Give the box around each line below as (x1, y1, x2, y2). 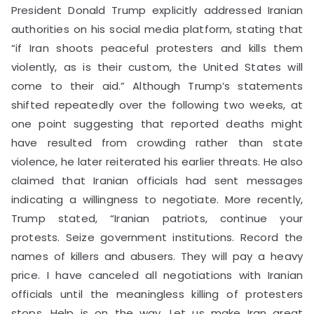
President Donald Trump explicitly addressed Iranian (11, 2, 303, 18)
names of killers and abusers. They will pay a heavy (11, 248, 303, 264)
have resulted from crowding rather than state (11, 135, 303, 150)
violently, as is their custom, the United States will (11, 59, 303, 74)
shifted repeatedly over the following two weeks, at (11, 97, 303, 112)
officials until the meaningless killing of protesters (11, 286, 303, 301)
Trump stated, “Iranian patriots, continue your (11, 210, 303, 226)
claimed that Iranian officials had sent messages (11, 172, 303, 188)
